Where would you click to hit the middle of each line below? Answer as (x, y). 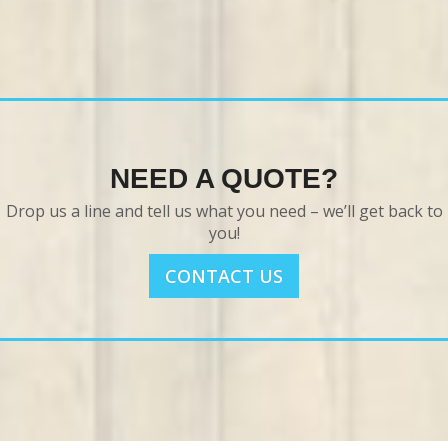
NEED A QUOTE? (224, 178)
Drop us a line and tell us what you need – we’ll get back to (224, 211)
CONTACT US (224, 276)
